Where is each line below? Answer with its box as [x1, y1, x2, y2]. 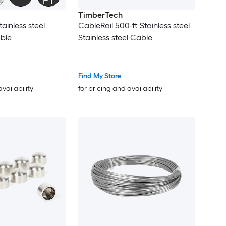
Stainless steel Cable [78, 32, 152, 42]
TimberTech [78, 10, 123, 20]
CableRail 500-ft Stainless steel [78, 20, 190, 30]
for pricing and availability [78, 84, 162, 93]
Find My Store [78, 71, 121, 80]
